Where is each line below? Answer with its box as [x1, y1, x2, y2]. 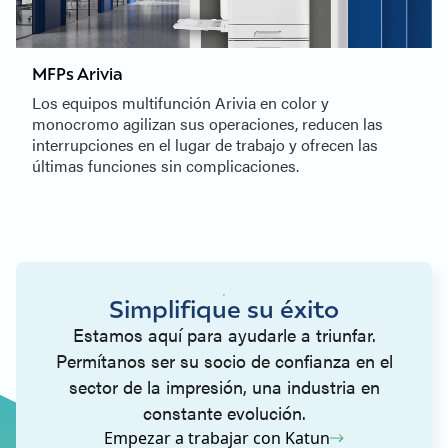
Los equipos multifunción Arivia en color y [32, 91, 329, 115]
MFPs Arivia [32, 63, 123, 85]
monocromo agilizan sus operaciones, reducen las [32, 112, 383, 136]
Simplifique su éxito [109, 293, 339, 324]
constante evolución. [142, 400, 306, 426]
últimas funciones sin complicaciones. [32, 154, 299, 178]
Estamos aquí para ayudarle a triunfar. [72, 322, 376, 348]
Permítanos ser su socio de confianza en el [55, 348, 393, 374]
